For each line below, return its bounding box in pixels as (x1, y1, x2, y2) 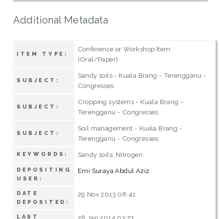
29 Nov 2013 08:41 (77, 190, 136, 198)
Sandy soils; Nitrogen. (77, 150, 145, 158)
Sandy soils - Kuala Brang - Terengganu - (77, 71, 207, 79)
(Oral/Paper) (77, 55, 118, 63)
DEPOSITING (16, 166, 72, 173)
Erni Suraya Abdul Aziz (77, 166, 150, 175)
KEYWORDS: (16, 151, 69, 157)
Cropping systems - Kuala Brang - (77, 97, 184, 106)
